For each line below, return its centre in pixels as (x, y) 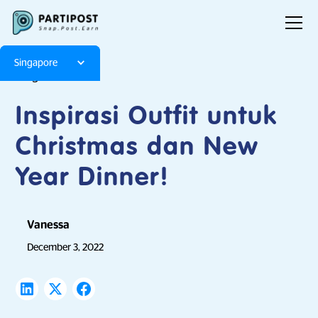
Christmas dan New (138, 148)
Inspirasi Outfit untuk (147, 117)
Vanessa (49, 225)
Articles (80, 77)
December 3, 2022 (66, 247)
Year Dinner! (93, 178)
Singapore (36, 63)
